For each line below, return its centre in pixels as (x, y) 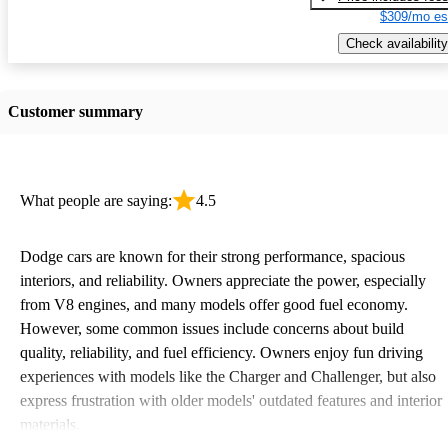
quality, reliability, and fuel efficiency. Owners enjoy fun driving (221, 352)
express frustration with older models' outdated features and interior (231, 400)
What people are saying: (96, 200)
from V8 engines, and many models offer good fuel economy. (214, 304)
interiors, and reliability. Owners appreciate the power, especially (223, 280)
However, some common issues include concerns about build (212, 328)
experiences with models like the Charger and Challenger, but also (228, 376)
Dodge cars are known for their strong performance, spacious (212, 256)
